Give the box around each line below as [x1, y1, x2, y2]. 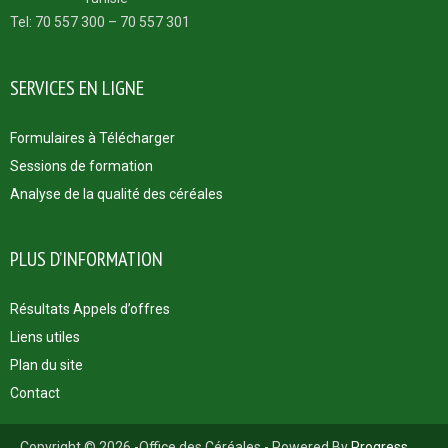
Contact [10, 384, 60, 401]
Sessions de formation [10, 157, 153, 174]
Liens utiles [10, 328, 80, 345]
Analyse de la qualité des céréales [10, 185, 223, 202]
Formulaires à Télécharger [10, 129, 175, 146]
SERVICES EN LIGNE [10, 74, 144, 101]
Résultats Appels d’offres [10, 300, 170, 317]
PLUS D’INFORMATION [10, 245, 163, 272]
